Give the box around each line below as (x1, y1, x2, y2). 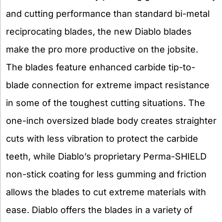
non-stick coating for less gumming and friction (6, 168, 207, 179)
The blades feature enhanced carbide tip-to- (6, 61, 195, 72)
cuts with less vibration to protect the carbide (6, 133, 198, 144)
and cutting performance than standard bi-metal (6, 8, 210, 19)
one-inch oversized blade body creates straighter (6, 115, 217, 126)
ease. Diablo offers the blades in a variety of (6, 204, 193, 215)
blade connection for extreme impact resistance (6, 79, 210, 90)
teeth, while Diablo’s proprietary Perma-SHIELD (6, 151, 207, 162)
